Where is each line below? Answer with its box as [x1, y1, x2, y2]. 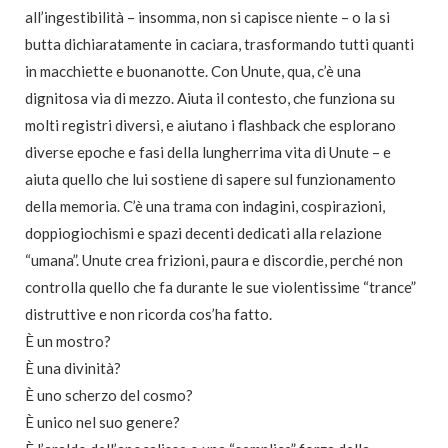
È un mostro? [25, 332, 111, 351]
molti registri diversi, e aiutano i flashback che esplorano [25, 116, 396, 135]
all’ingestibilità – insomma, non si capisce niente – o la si [25, 8, 390, 27]
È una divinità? [25, 359, 121, 378]
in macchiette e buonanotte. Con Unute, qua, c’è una [25, 62, 361, 81]
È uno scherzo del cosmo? [25, 386, 193, 405]
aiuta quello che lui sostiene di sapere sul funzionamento [25, 170, 396, 189]
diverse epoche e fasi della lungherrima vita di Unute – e [25, 143, 391, 162]
